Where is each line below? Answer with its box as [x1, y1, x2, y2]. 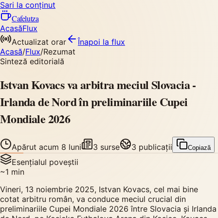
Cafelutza [12, 13, 39, 23]
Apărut [12, 142, 39, 152]
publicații [136, 142, 172, 152]
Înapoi [78, 37, 103, 47]
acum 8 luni [39, 142, 81, 152]
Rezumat [43, 47, 75, 56]
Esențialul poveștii [12, 157, 78, 167]
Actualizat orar [12, 37, 66, 47]
